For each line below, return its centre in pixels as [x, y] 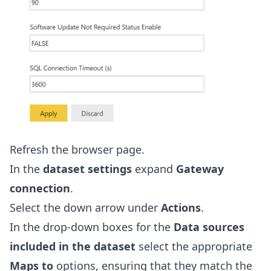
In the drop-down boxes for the [92, 227]
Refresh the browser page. [77, 149]
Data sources [209, 227]
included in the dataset [73, 246]
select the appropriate [194, 246]
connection [40, 188]
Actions [181, 207]
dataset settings [87, 168]
